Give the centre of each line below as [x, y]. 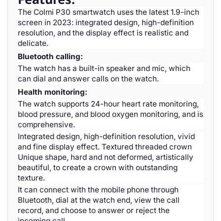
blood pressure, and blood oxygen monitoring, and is [110, 114]
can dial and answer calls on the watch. [88, 79]
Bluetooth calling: [50, 56]
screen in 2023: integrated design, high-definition [106, 22]
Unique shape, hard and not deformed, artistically [106, 157]
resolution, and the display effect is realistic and [103, 33]
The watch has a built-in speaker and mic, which [104, 68]
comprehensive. [46, 125]
